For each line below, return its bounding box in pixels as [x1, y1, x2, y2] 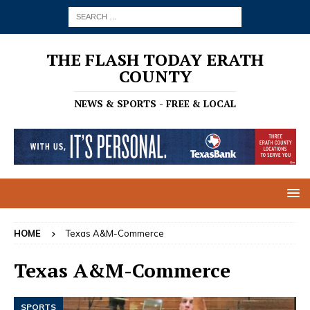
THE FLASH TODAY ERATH [46, 48, 264, 71]
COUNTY [118, 65, 192, 87]
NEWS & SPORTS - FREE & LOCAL [74, 97, 236, 110]
